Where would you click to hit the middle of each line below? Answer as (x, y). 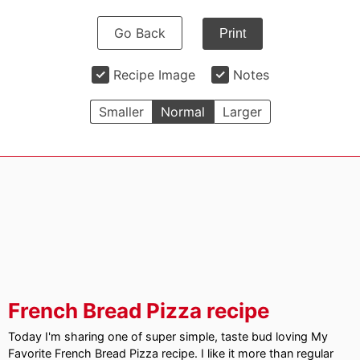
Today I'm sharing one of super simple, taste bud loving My (168, 336)
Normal (182, 112)
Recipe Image (154, 75)
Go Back (140, 33)
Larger (242, 112)
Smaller (121, 112)
